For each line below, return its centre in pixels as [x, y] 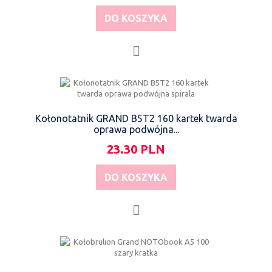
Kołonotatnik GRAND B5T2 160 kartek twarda [136, 118]
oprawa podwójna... [136, 129]
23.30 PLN [136, 149]
